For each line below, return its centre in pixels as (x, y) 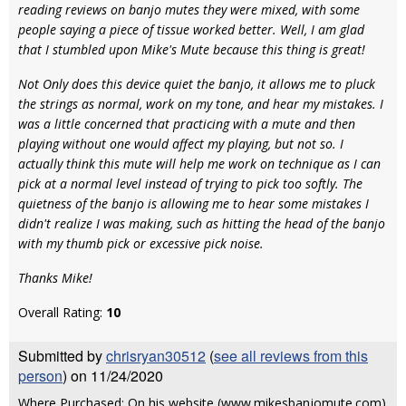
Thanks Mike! (55, 278)
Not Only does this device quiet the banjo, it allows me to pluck (197, 84)
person (40, 376)
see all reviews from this (291, 356)
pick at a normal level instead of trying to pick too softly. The (190, 184)
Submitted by (62, 356)
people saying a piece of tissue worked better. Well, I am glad (191, 29)
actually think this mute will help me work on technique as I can (199, 164)
